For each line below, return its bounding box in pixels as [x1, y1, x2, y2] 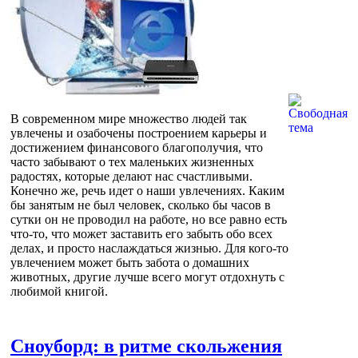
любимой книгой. [10, 284, 108, 298]
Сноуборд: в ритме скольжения [10, 335, 282, 356]
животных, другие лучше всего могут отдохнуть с [10, 269, 284, 284]
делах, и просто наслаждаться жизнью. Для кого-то [10, 241, 288, 255]
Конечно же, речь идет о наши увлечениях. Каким [10, 183, 284, 197]
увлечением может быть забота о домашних [10, 255, 249, 269]
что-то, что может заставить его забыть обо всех [10, 226, 272, 241]
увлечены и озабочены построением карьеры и [10, 125, 267, 140]
